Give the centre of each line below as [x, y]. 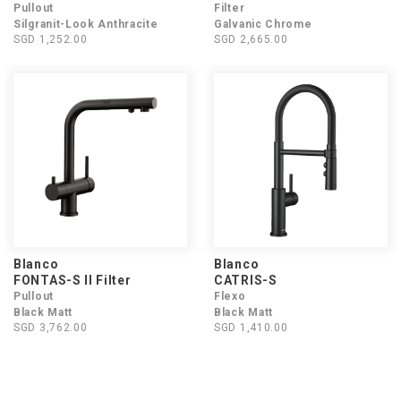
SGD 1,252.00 [51, 39]
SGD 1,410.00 [251, 328]
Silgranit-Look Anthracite [86, 24]
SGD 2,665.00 [251, 39]
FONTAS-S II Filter [73, 280]
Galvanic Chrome [263, 24]
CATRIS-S [246, 280]
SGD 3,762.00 [51, 328]
